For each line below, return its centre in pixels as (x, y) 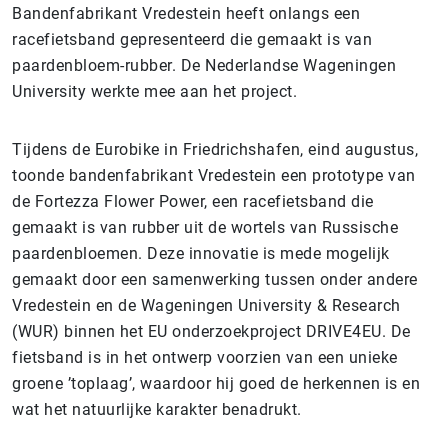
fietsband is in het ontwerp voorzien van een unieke (205, 357)
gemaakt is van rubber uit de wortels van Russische (205, 227)
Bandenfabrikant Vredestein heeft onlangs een (186, 13)
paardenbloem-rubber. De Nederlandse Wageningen (204, 65)
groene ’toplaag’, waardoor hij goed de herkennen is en (216, 383)
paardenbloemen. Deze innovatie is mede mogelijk (201, 253)
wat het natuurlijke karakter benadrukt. (159, 409)
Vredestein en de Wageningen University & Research (206, 305)
